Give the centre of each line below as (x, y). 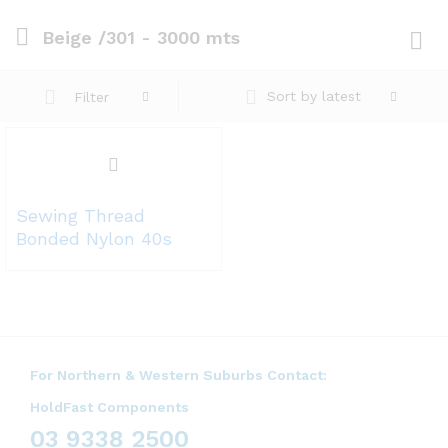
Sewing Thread (80, 215)
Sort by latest (313, 96)
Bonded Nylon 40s (94, 238)
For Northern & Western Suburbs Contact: (178, 375)
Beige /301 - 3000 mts (141, 37)
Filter (92, 96)
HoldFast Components (109, 407)
